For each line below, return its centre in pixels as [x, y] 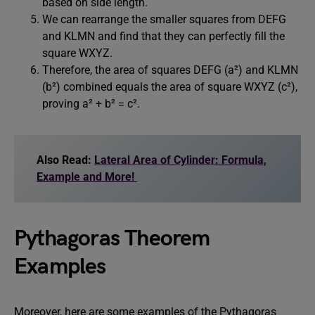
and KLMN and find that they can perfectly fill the [163, 36]
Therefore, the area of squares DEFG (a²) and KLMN [170, 70]
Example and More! [87, 177]
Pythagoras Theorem [112, 239]
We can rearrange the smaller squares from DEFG [164, 19]
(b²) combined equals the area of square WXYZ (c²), [170, 87]
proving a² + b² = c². [91, 104]
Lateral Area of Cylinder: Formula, [180, 160]
